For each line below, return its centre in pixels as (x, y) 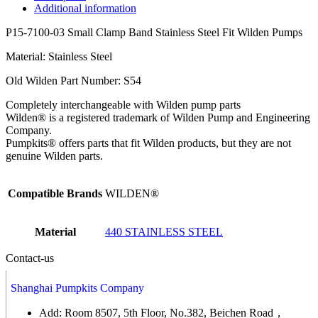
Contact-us (30, 258)
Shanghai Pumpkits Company (77, 288)
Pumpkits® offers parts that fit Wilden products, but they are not (148, 143)
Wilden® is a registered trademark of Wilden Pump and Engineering (158, 118)
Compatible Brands (55, 194)
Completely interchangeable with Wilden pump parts (123, 105)
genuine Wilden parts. (54, 156)
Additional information (85, 9)
